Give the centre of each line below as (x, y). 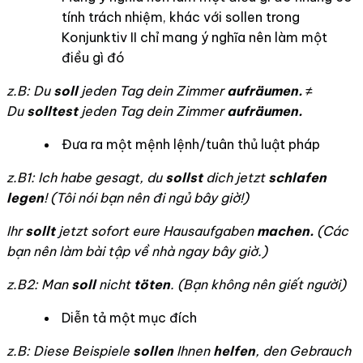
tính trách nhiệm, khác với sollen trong (181, 17)
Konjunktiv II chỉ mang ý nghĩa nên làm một (194, 37)
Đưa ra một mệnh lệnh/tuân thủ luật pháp (191, 144)
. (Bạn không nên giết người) (258, 284)
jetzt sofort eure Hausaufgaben (156, 231)
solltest (54, 111)
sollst (184, 177)
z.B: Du (30, 91)
